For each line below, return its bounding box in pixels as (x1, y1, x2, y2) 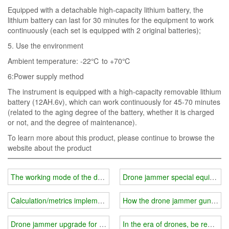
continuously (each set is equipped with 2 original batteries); (8, 25, 201, 35)
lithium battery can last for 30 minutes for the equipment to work (8, 14, 214, 25)
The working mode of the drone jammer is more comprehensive (11, 172, 217, 182)
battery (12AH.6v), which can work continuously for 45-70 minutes (8, 96, 220, 107)
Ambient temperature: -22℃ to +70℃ (8, 55, 131, 66)
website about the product (8, 142, 91, 153)
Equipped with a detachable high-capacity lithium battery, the (8, 4, 203, 15)
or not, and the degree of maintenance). (8, 117, 137, 127)
